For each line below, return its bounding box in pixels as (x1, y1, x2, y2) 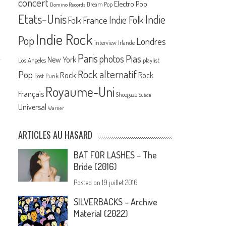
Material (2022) (74, 208, 129, 219)
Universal (18, 102, 47, 112)
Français (18, 89, 44, 99)
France (83, 14, 108, 27)
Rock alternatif (78, 68, 137, 81)
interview (94, 39, 117, 47)
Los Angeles (18, 56, 46, 65)
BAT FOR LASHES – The (74, 149, 157, 161)
